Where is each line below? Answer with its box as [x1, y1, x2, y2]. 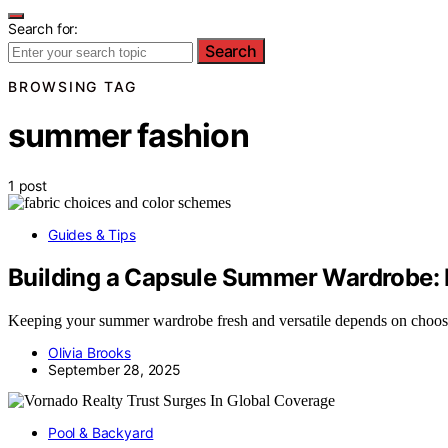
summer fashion [8, 116, 249, 156]
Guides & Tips [48, 225, 136, 243]
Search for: [8, 20, 79, 37]
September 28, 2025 [48, 360, 181, 378]
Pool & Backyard [48, 423, 154, 441]
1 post [8, 176, 47, 194]
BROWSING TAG [8, 78, 137, 95]
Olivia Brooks [48, 343, 131, 361]
